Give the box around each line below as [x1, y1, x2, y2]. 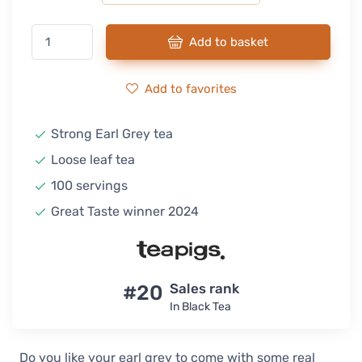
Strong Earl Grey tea [51, 126, 173, 141]
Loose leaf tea [51, 152, 135, 167]
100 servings [51, 178, 128, 193]
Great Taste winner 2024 [51, 204, 199, 219]
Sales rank [170, 280, 239, 297]
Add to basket [188, 35, 268, 49]
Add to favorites [144, 82, 237, 96]
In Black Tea [170, 300, 231, 314]
